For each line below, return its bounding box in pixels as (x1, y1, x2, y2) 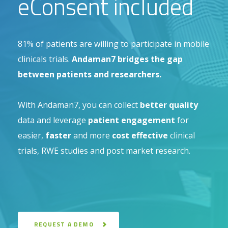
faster (45, 130, 71, 141)
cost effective (112, 130, 168, 141)
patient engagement (88, 115, 175, 126)
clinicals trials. (18, 53, 72, 65)
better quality (140, 99, 198, 111)
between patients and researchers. (18, 69, 161, 80)
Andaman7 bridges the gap (72, 53, 183, 65)
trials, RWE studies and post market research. (18, 145, 190, 157)
